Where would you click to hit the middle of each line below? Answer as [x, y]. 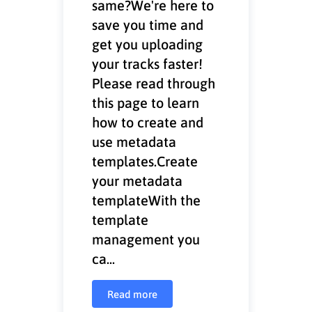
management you [146, 239]
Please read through [154, 83]
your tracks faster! [148, 63]
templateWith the [147, 200]
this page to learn [146, 102]
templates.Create [145, 161]
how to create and [148, 122]
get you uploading [148, 44]
